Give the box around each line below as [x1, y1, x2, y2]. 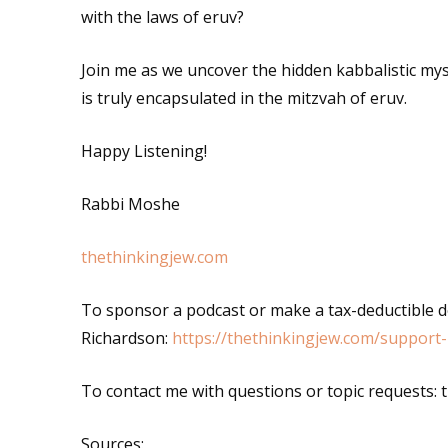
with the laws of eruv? [80, 6, 244, 29]
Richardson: [80, 327, 172, 350]
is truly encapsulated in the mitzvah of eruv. [80, 87, 407, 110]
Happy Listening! [80, 140, 207, 163]
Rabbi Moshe [80, 193, 180, 216]
